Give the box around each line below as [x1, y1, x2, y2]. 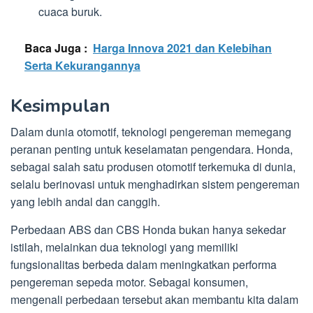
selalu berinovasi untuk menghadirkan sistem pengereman [10, 176, 300, 193]
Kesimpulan [10, 94, 110, 119]
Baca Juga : [24, 40, 87, 57]
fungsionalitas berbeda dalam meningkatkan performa [10, 256, 277, 273]
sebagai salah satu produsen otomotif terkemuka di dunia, [10, 159, 296, 175]
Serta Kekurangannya [24, 57, 140, 74]
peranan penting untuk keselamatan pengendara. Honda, [10, 141, 293, 158]
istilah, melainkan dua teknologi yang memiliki [10, 239, 238, 256]
